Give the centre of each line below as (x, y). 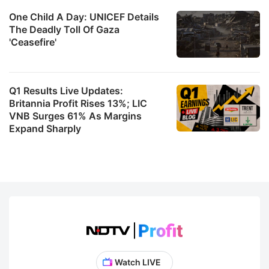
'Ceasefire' (33, 42)
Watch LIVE (138, 262)
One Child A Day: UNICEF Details (84, 17)
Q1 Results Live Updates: (66, 90)
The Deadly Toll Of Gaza (64, 29)
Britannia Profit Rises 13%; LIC (78, 103)
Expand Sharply (45, 128)
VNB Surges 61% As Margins (75, 116)
